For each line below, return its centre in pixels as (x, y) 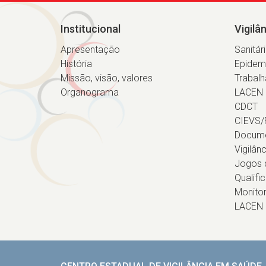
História (76, 64)
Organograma (90, 92)
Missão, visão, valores (107, 78)
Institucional (91, 29)
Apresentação (90, 50)
